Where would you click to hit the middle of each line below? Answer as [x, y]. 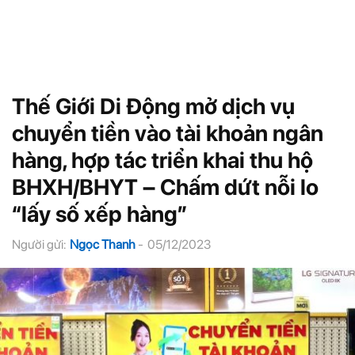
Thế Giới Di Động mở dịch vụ [153, 106]
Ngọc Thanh [103, 244]
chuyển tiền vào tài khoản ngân [168, 133]
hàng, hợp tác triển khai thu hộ [162, 160]
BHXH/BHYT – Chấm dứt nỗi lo [165, 187]
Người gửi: [39, 244]
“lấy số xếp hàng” [99, 214]
